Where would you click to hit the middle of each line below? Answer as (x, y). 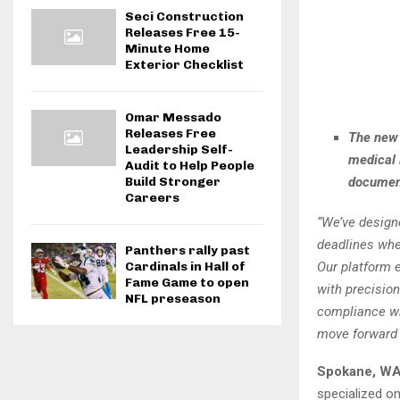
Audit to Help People (190, 166)
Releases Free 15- (183, 33)
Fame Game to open (187, 283)
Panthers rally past (187, 250)
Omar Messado (173, 117)
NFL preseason (173, 299)
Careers (152, 198)
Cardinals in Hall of (185, 267)
